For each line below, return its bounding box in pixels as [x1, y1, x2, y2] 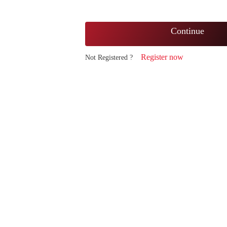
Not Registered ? [85, 54, 135, 61]
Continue [170, 26, 204, 36]
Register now [141, 53, 183, 61]
